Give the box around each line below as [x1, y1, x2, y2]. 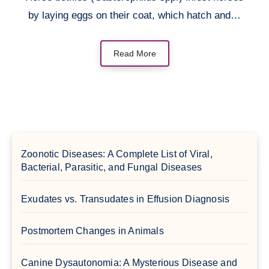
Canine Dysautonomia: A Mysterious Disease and [21, 257, 238, 268]
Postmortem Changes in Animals [21, 225, 164, 236]
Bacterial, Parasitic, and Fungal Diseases [21, 162, 202, 172]
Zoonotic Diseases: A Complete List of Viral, [21, 148, 213, 159]
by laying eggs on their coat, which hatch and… [28, 9, 241, 21]
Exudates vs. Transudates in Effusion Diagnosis [21, 193, 230, 204]
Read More [113, 48, 156, 58]
